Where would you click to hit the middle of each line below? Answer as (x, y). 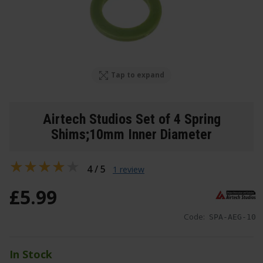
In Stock (31, 254)
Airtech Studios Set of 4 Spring (131, 119)
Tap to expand (138, 75)
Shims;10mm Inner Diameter (131, 134)
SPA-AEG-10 (232, 217)
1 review (129, 169)
